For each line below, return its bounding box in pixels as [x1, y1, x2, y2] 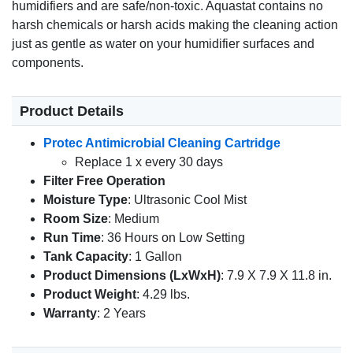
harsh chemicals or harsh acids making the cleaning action [12, 18, 338, 32]
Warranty [43, 307, 97, 321]
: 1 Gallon [128, 250, 182, 264]
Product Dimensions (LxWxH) [43, 269, 221, 283]
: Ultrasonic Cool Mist [128, 193, 247, 207]
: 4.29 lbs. [136, 288, 190, 302]
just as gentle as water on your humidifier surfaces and [12, 37, 314, 51]
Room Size [43, 212, 108, 226]
